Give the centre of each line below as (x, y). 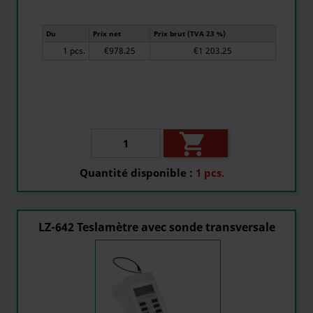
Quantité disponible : (136, 172)
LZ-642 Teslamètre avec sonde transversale (156, 227)
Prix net (107, 34)
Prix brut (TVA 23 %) (190, 34)
